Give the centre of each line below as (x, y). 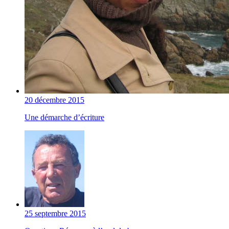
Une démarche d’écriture (64, 118)
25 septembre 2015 (55, 214)
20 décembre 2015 (54, 100)
